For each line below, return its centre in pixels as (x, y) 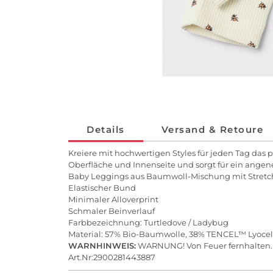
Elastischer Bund (102, 188)
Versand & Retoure (212, 130)
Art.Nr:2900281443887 (112, 257)
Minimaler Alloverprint (113, 200)
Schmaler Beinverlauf (112, 211)
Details (106, 130)
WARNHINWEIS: (102, 246)
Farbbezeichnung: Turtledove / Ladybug (148, 223)
